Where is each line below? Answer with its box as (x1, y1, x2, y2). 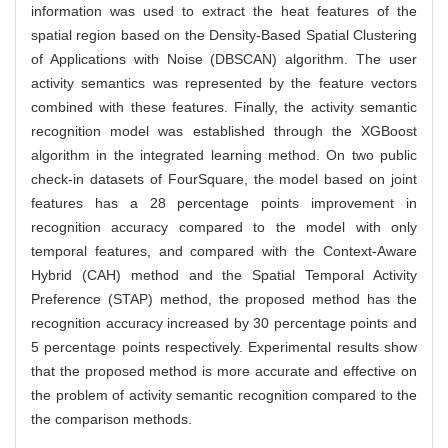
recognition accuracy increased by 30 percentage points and (31, 314, 417, 331)
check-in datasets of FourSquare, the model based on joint (31, 170, 417, 187)
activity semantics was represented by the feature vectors (31, 74, 417, 91)
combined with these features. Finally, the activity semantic (31, 98, 417, 115)
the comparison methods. (31, 410, 192, 427)
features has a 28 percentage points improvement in (31, 194, 417, 211)
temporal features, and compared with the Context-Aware (31, 242, 417, 259)
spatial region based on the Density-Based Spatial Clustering (31, 26, 417, 43)
